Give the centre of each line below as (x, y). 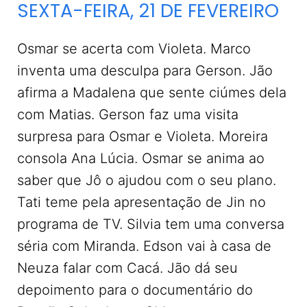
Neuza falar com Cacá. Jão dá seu (127, 268)
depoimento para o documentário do (135, 290)
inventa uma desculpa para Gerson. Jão (145, 71)
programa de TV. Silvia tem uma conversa (151, 224)
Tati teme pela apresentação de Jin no (142, 202)
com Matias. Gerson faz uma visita (128, 115)
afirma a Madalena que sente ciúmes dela (152, 93)
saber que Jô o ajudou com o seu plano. (147, 181)
